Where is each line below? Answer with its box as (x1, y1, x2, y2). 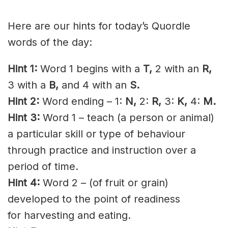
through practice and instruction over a (8, 144, 196, 156)
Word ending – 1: (39, 95, 125, 107)
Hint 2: (8, 95, 39, 107)
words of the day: (8, 36, 92, 48)
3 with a (8, 78, 49, 91)
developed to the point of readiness (8, 192, 180, 205)
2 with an (152, 62, 202, 75)
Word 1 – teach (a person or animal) (40, 111, 214, 124)
